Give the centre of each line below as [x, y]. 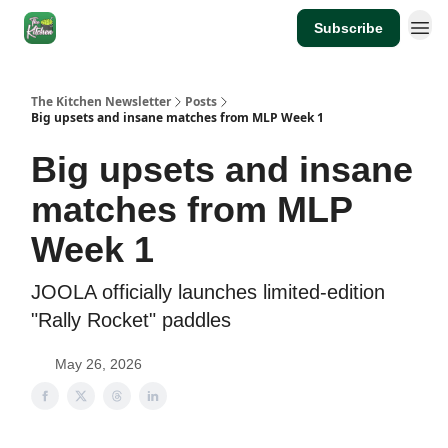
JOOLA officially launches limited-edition [208, 292]
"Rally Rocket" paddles [131, 320]
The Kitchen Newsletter [101, 101]
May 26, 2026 [98, 364]
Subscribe [348, 28]
